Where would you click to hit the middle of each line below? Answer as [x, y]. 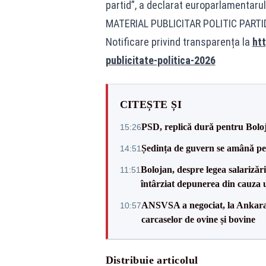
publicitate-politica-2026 [160, 60]
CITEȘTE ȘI [151, 104]
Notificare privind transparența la [179, 42]
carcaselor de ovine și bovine [198, 219]
